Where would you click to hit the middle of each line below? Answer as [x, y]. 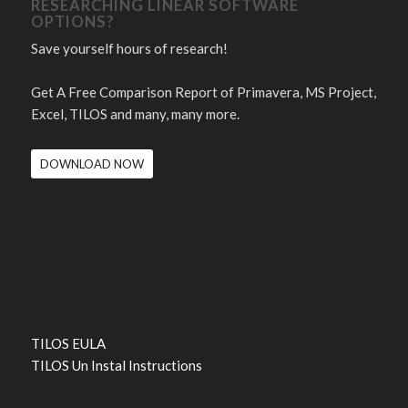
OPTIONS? [72, 21]
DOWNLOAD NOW [92, 163]
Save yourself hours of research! [129, 48]
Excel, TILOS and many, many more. [135, 113]
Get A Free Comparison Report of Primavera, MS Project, [203, 92]
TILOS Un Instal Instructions [116, 365]
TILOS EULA [68, 343]
